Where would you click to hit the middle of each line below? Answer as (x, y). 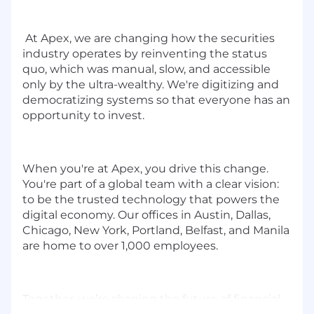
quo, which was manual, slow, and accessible (146, 69)
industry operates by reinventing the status (145, 53)
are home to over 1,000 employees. (122, 245)
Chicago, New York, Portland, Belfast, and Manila (156, 230)
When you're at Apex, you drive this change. (145, 168)
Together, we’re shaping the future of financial (151, 299)
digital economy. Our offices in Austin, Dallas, (146, 214)
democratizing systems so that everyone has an (156, 100)
